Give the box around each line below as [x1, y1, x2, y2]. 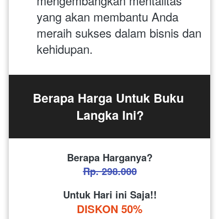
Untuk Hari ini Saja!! [63, 187, 157, 201]
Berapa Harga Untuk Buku [32, 88, 184, 107]
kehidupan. [37, 40, 93, 57]
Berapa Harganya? [67, 150, 153, 164]
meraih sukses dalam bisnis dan [37, 23, 201, 41]
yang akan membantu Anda [37, 7, 178, 25]
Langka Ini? [76, 106, 144, 124]
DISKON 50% [77, 200, 143, 217]
